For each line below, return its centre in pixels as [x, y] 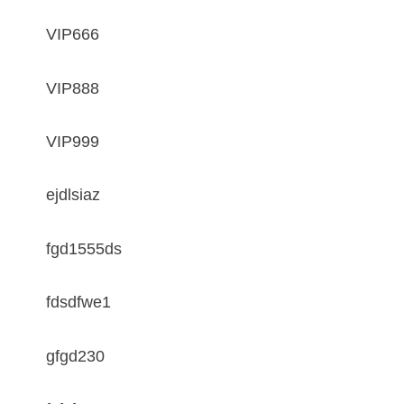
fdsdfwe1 [79, 303]
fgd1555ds [84, 248]
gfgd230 [76, 356]
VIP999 [73, 142]
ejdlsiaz [73, 195]
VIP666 [73, 35]
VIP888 [73, 88]
